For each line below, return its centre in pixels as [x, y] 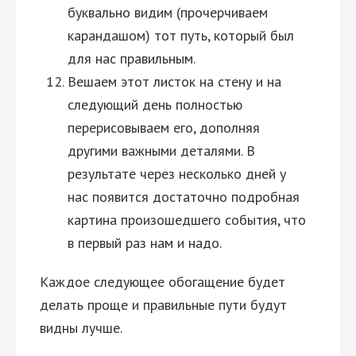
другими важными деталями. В [161, 151]
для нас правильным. [132, 58]
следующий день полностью [155, 104]
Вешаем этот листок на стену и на [174, 81]
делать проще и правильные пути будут [163, 305]
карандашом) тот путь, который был [181, 35]
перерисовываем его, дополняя [164, 128]
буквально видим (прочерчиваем [168, 12]
